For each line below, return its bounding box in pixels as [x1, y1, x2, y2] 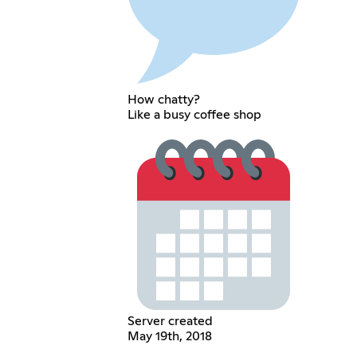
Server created [127, 315, 213, 328]
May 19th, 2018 [127, 330, 212, 343]
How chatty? [127, 92, 200, 106]
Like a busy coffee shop [127, 108, 261, 121]
